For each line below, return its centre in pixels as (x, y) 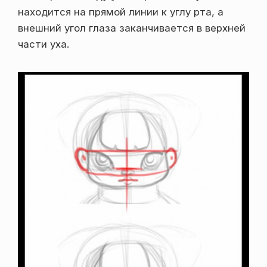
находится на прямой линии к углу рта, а (121, 12)
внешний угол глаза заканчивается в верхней (132, 28)
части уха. (44, 44)
